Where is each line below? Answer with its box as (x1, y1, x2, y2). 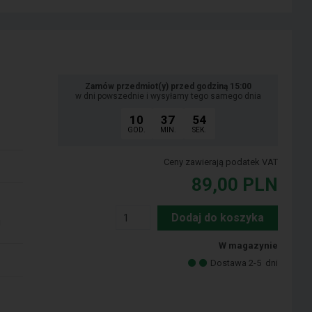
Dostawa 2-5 (210, 258, 264, 269)
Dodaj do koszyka (171, 211, 265, 225)
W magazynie (219, 240, 279, 251)
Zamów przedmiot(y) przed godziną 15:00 (84, 81, 251, 92)
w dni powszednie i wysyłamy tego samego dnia (75, 91, 261, 102)
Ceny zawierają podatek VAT (164, 157, 279, 168)
